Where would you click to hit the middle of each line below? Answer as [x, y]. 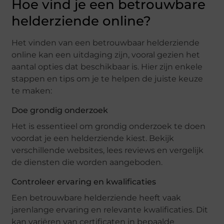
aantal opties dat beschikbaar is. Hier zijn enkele [107, 67]
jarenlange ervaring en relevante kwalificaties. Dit [110, 210]
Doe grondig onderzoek [60, 110]
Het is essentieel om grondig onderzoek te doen [109, 126]
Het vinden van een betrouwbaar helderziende [106, 43]
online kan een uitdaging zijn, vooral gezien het [106, 55]
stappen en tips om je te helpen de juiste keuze [107, 79]
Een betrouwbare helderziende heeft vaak [96, 198]
